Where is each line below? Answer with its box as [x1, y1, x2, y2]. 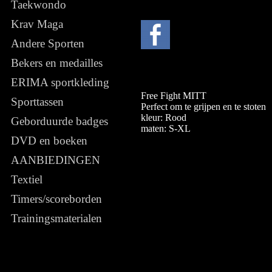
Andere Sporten [11, 37, 84, 50]
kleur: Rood [141, 112, 186, 123]
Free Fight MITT [141, 90, 206, 101]
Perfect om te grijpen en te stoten [141, 101, 266, 112]
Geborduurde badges [11, 115, 108, 127]
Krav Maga [11, 18, 63, 30]
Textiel [11, 173, 42, 186]
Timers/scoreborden [11, 192, 102, 205]
